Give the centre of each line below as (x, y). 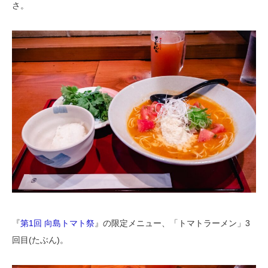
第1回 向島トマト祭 (57, 223)
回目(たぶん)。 (40, 240)
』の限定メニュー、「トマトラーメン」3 (172, 223)
